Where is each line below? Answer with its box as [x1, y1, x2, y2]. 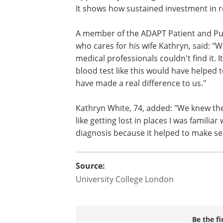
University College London [76, 174, 174, 185]
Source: [76, 160, 105, 171]
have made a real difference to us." [76, 78, 206, 89]
